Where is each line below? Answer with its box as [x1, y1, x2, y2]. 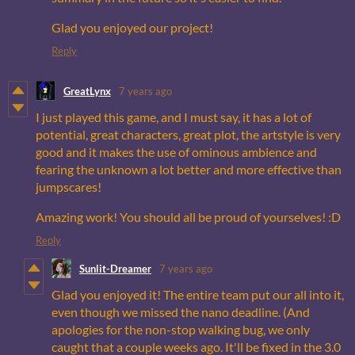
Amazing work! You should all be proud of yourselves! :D [36, 209, 341, 225]
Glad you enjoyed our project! [52, 20, 213, 36]
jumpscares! [36, 179, 101, 195]
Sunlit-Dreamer [79, 261, 151, 275]
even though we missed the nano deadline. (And [52, 304, 310, 320]
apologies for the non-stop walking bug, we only [52, 322, 310, 338]
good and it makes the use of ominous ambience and [36, 144, 317, 160]
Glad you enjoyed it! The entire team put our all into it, [52, 287, 344, 303]
